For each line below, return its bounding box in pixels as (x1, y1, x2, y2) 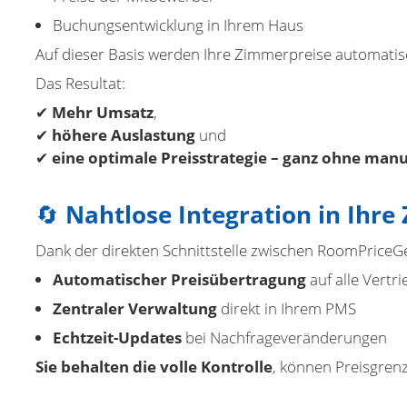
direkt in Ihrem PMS (217, 298, 356, 319)
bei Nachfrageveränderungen (182, 327, 387, 348)
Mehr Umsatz (52, 102, 154, 123)
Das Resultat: (35, 73, 125, 94)
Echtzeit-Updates (53, 327, 182, 348)
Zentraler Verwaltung (53, 298, 217, 319)
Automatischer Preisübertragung (53, 269, 306, 290)
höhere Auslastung (52, 124, 195, 145)
